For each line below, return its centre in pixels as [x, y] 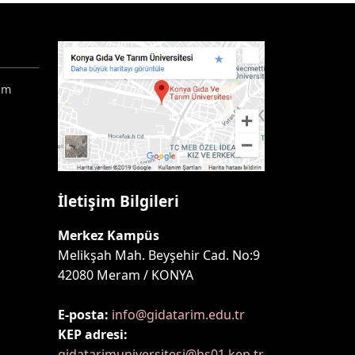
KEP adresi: [93, 334]
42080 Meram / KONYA [126, 275]
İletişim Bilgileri [118, 200]
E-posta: [83, 314]
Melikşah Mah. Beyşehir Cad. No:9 [159, 255]
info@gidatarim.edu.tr [178, 314]
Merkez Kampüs [109, 235]
